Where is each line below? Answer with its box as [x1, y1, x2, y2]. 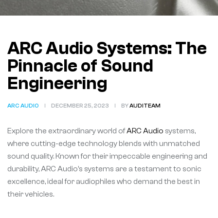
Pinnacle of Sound [7, 56, 153, 76]
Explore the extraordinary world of [7, 127, 127, 135]
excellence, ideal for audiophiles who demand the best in [7, 177, 200, 186]
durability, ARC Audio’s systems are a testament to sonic [7, 164, 201, 173]
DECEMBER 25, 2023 [51, 102, 109, 109]
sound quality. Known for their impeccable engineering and [7, 152, 207, 161]
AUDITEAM [129, 102, 161, 109]
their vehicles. [7, 190, 54, 199]
